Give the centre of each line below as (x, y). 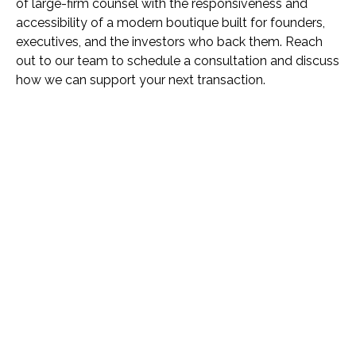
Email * (55, 325)
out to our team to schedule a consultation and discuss (178, 61)
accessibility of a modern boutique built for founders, (170, 23)
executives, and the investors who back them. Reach (169, 42)
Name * (56, 215)
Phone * (57, 270)
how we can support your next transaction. (141, 80)
